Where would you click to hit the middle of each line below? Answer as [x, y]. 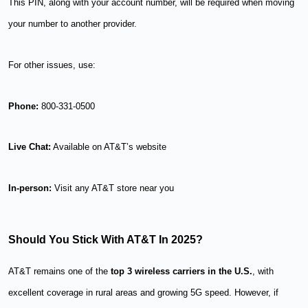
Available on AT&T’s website [109, 147]
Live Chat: [30, 147]
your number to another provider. [73, 23]
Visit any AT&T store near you [113, 188]
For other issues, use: [52, 65]
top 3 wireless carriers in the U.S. [181, 272]
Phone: [23, 106]
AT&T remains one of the [59, 272]
